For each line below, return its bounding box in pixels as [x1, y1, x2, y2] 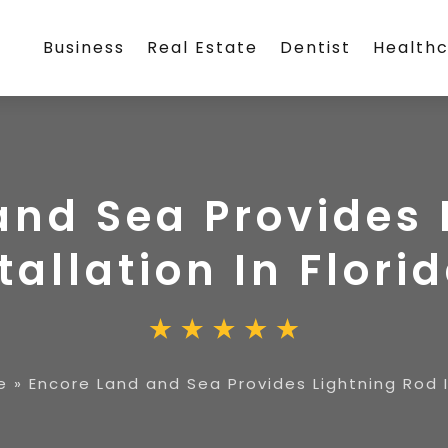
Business [43, 36, 126, 59]
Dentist [280, 36, 352, 59]
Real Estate [147, 36, 259, 59]
